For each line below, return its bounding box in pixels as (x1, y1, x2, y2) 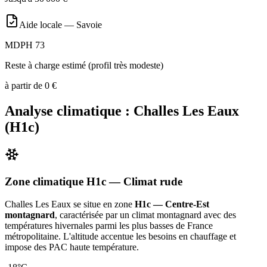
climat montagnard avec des (132, 210, 236, 221)
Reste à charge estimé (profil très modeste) (5, 60, 163, 71)
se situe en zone (71, 199, 135, 210)
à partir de (5, 80, 45, 91)
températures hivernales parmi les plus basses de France (5, 221, 213, 231)
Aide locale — (19, 20, 76, 30)
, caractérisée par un (55, 210, 132, 221)
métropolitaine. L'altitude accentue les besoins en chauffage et (5, 231, 236, 242)
